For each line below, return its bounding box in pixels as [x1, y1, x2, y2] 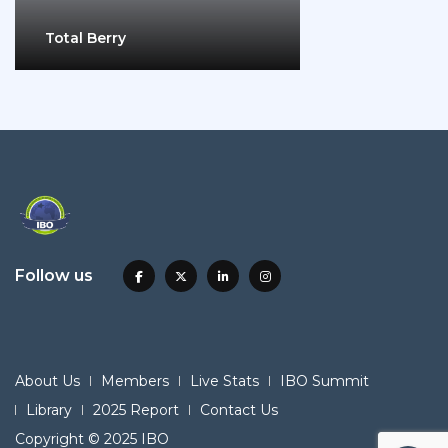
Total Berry [45, 29, 126, 48]
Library [26, 401, 72, 420]
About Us [15, 372, 80, 391]
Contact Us [200, 401, 278, 420]
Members [101, 372, 169, 391]
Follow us [15, 266, 93, 286]
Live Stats [190, 372, 259, 391]
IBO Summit [280, 372, 369, 391]
